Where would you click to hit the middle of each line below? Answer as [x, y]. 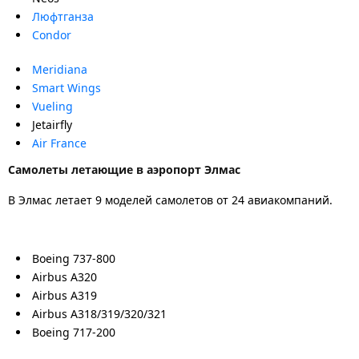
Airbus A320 [65, 276]
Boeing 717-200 [74, 332]
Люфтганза [63, 16]
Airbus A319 [65, 295]
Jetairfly [52, 124]
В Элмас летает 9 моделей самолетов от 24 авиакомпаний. [170, 200]
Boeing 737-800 [74, 258]
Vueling [52, 106]
